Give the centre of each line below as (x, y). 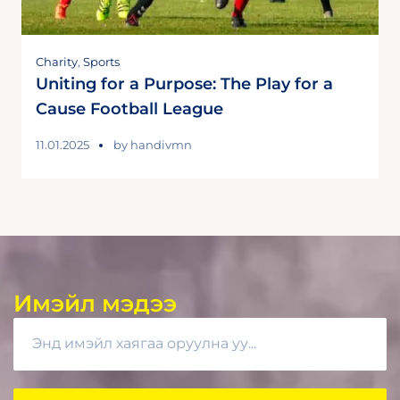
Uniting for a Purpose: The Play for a (184, 83)
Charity (57, 61)
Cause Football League (129, 108)
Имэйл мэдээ (95, 303)
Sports (101, 61)
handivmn (161, 144)
